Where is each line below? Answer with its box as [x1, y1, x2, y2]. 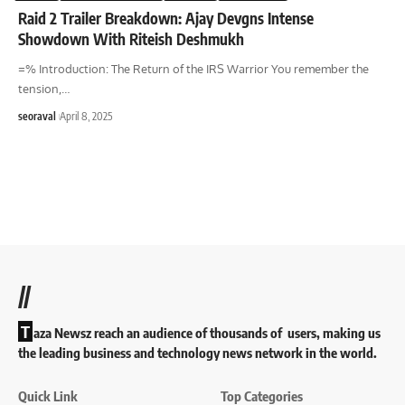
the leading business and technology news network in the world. [18, 344, 377, 361]
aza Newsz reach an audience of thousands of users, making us [33, 324, 381, 341]
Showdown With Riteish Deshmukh [18, 28, 244, 49]
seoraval [18, 108, 56, 123]
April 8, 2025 [60, 108, 112, 123]
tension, [18, 80, 61, 96]
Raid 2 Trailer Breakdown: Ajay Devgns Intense [18, 7, 314, 28]
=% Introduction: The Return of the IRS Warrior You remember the [18, 61, 369, 76]
